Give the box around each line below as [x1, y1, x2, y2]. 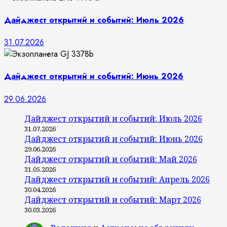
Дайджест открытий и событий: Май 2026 [24, 153, 197, 165]
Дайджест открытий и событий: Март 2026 [24, 194, 201, 205]
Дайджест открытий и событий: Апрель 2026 [24, 173, 210, 185]
